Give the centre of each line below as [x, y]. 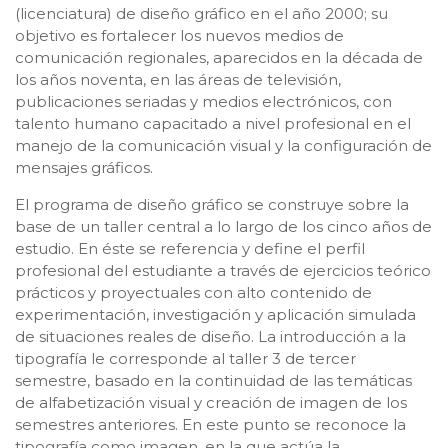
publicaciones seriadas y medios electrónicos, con [203, 101]
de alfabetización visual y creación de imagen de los [211, 402]
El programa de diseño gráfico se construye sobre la [212, 204]
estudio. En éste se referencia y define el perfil [190, 248]
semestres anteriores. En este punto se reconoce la [210, 424]
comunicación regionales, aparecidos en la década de [219, 57]
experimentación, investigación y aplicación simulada [215, 314]
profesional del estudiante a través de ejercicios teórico [223, 270]
